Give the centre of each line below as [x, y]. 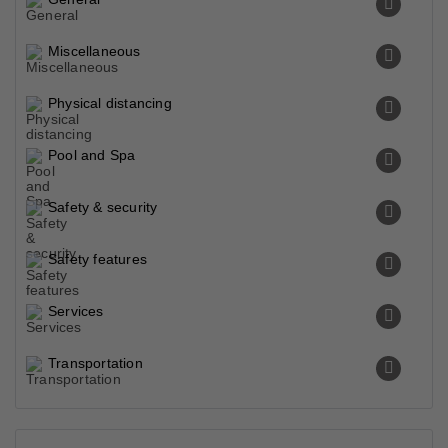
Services [76, 311]
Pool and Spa [92, 155]
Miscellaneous [94, 51]
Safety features [97, 259]
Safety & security [103, 207]
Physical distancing [110, 103]
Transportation [95, 363]
